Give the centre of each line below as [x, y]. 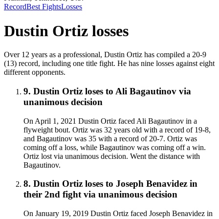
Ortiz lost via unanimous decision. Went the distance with [112, 156]
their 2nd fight [52, 195]
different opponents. [35, 72]
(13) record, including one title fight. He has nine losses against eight [109, 64]
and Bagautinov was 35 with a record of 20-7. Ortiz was [110, 138]
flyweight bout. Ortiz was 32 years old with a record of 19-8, [117, 130]
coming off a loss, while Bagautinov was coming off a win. [115, 147]
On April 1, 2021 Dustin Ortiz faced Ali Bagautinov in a [110, 121]
